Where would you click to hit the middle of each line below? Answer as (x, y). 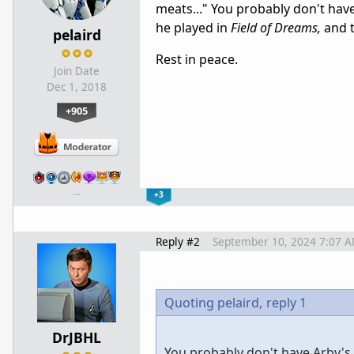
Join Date (77, 71)
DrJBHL (77, 337)
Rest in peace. (197, 59)
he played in (193, 27)
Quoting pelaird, (213, 302)
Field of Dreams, (276, 27)
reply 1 (286, 302)
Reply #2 (178, 241)
